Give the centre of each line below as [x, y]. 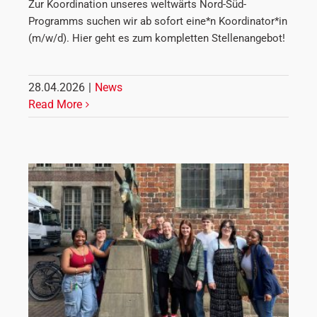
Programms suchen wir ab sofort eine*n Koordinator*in [158, 21]
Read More [55, 104]
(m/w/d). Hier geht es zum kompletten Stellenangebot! [157, 38]
